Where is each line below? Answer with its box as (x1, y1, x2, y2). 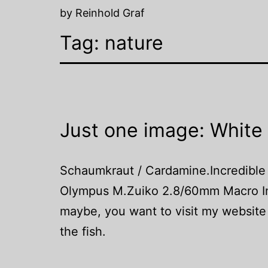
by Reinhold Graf (60, 7, 145, 20)
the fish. (60, 224, 106, 239)
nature (105, 31, 163, 55)
